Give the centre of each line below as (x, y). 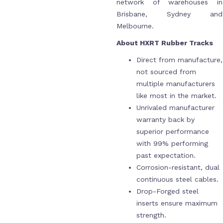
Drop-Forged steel (167, 191)
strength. (151, 215)
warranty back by (165, 119)
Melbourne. (135, 26)
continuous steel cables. (177, 179)
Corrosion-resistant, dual (178, 167)
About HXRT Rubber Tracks (166, 43)
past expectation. (166, 155)
